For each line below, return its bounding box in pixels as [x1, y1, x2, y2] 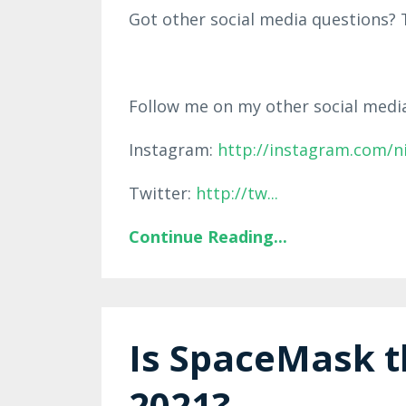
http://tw [196, 181, 267, 204]
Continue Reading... [129, 225, 287, 247]
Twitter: [129, 181, 196, 204]
